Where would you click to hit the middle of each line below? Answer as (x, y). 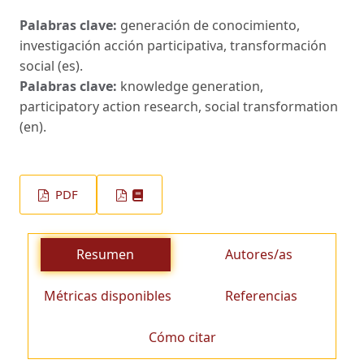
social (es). (51, 66)
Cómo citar (182, 337)
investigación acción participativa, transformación (173, 46)
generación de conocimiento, (210, 26)
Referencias (262, 295)
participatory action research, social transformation (179, 107)
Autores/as (259, 254)
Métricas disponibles (108, 295)
